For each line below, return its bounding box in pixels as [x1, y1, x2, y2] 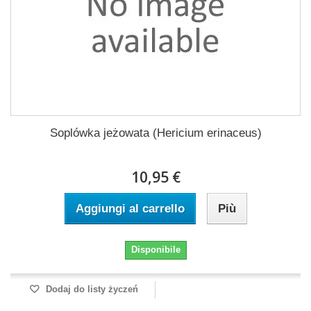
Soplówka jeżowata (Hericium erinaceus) [49, 126, 262, 140]
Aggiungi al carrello [75, 202, 185, 215]
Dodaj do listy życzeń [42, 284, 138, 294]
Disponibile [131, 244, 180, 255]
